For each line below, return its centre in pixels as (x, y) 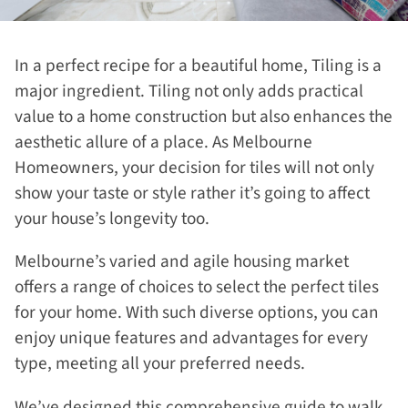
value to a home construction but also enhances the (204, 117)
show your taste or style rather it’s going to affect (192, 194)
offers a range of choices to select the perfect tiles (197, 287)
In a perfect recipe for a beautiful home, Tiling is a (198, 66)
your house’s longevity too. (114, 219)
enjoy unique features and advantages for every (191, 338)
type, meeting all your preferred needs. (162, 364)
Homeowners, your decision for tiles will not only (194, 168)
